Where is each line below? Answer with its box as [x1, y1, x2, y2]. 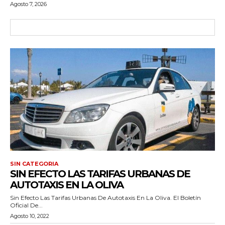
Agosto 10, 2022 [10, 212, 49, 219]
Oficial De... [10, 201, 43, 209]
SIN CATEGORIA [10, 160, 58, 167]
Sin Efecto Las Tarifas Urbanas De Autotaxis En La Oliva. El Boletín [10, 193, 201, 201]
